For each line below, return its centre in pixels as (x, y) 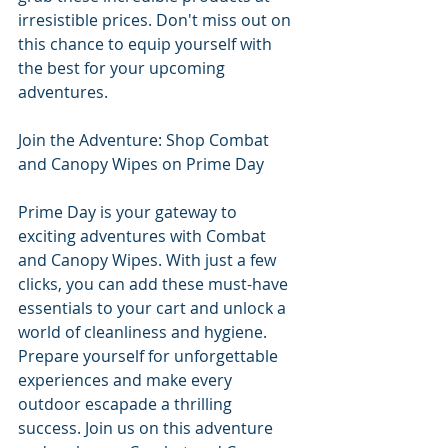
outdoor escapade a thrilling (127, 403)
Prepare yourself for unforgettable (150, 355)
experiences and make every (127, 379)
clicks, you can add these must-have (155, 283)
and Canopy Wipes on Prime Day (141, 163)
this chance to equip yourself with (147, 43)
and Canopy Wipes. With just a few (149, 259)
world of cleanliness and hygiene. (144, 331)
